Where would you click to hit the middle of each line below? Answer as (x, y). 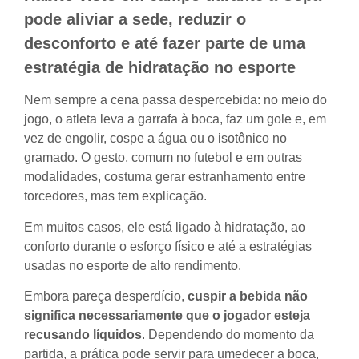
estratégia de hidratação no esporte (160, 67)
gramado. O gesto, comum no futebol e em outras (163, 158)
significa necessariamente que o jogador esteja (167, 316)
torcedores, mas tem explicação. (115, 196)
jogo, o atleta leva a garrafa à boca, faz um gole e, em (175, 119)
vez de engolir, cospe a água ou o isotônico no (155, 139)
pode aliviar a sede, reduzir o (135, 19)
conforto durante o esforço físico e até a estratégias (168, 246)
